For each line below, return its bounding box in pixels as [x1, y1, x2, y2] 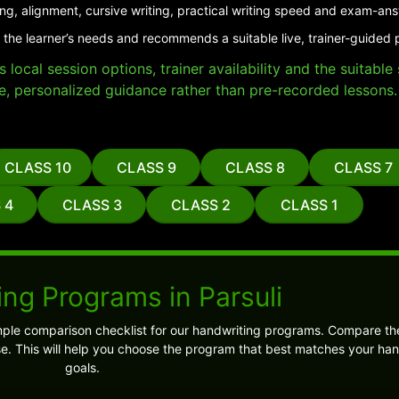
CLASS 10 [4, 159, 71, 176]
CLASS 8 [224, 159, 285, 176]
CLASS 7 [334, 159, 393, 176]
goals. [64, 360, 100, 375]
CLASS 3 [61, 196, 122, 214]
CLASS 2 [170, 196, 231, 214]
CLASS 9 [116, 159, 176, 176]
